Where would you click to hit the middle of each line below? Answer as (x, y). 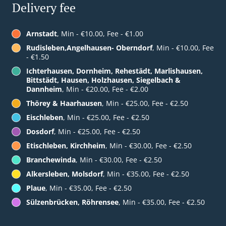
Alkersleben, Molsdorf (65, 174)
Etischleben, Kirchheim (66, 146)
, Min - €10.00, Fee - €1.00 (100, 34)
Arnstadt (42, 34)
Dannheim (44, 89)
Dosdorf (40, 132)
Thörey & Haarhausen (64, 103)
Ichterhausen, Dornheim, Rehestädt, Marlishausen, (115, 71)
